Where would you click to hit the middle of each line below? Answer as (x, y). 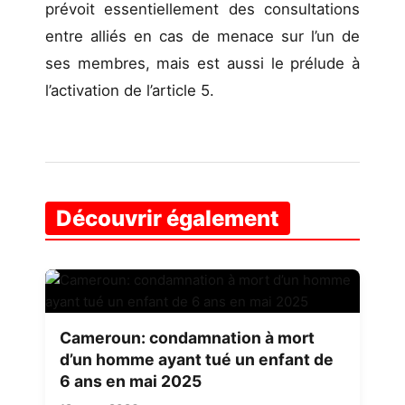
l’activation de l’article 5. (130, 90)
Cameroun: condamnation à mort (187, 337)
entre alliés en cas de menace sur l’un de (202, 36)
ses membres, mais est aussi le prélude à (202, 63)
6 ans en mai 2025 (131, 381)
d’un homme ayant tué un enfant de (197, 359)
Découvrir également (168, 218)
